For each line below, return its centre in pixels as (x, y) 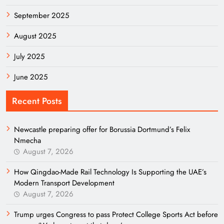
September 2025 (41, 15)
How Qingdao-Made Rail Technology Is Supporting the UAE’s (110, 172)
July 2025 (29, 56)
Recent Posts (37, 101)
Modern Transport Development (64, 183)
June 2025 (31, 77)
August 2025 (35, 36)
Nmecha (27, 140)
